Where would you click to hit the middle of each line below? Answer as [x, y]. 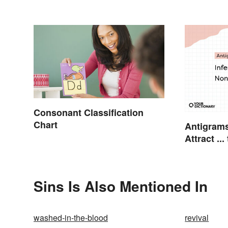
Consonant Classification [89, 113]
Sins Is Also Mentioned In [121, 186]
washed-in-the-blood [71, 218]
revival [197, 218]
